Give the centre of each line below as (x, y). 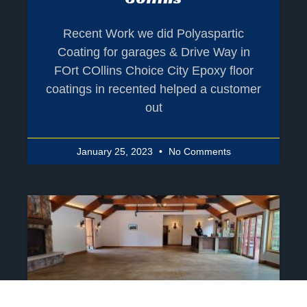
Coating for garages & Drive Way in (153, 52)
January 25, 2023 (116, 151)
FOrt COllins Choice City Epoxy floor (153, 70)
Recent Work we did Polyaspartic (153, 33)
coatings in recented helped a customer (153, 89)
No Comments (198, 151)
